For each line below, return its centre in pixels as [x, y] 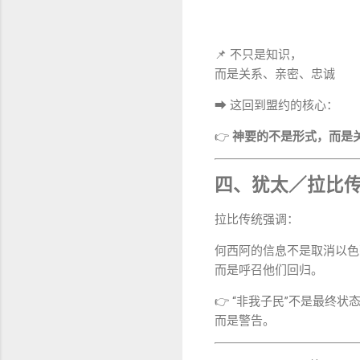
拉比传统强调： [257, 219]
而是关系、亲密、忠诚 [275, 74]
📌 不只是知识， [258, 55]
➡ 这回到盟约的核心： [276, 106]
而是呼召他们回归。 [269, 270]
